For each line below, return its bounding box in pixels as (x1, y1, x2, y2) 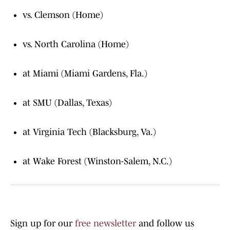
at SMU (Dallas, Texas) (23, 98, 112, 108)
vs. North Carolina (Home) (23, 39, 129, 50)
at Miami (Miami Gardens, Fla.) (23, 68, 147, 79)
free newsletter (75, 218, 136, 229)
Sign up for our (10, 218, 75, 229)
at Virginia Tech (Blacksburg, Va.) (23, 127, 156, 138)
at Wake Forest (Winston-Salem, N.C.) (23, 156, 172, 167)
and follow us (136, 218, 194, 229)
